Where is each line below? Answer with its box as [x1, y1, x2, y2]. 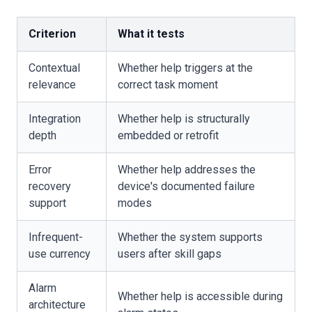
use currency [29, 247, 91, 260]
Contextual [29, 61, 80, 75]
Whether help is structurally [118, 112, 250, 125]
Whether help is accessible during [118, 290, 283, 303]
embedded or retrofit [118, 129, 219, 142]
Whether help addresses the [118, 163, 256, 176]
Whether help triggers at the [118, 61, 253, 75]
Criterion [29, 27, 76, 40]
